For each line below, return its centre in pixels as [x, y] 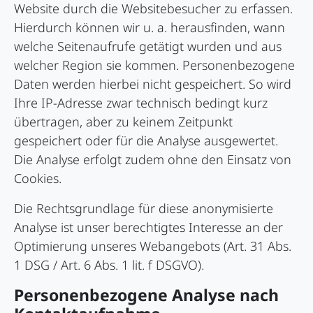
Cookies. [38, 179]
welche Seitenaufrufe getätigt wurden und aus [148, 46]
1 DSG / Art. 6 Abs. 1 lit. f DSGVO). [109, 265]
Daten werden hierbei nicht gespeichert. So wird [153, 84]
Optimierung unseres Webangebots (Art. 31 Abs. [153, 246]
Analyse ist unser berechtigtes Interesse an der [148, 227]
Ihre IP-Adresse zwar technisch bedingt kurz [141, 103]
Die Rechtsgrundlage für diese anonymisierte [144, 209]
